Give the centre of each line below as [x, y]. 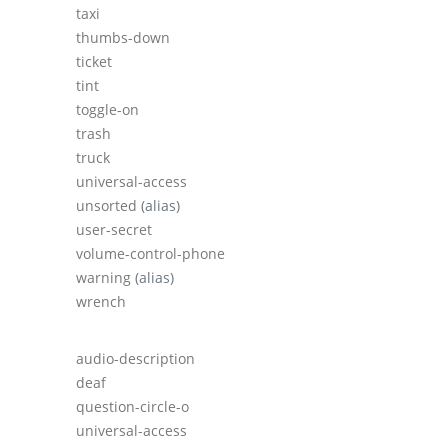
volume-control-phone [150, 254]
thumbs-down [123, 38]
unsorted [108, 206]
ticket [94, 62]
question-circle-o [132, 407]
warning [105, 278]
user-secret [114, 230]
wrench [101, 302]
